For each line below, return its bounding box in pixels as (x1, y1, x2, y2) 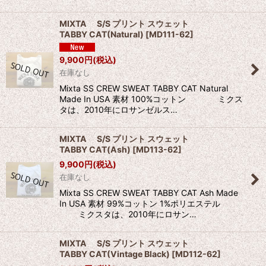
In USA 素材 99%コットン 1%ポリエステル (59, 198, 229, 209)
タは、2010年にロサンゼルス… (59, 104, 178, 115)
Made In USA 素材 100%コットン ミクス (59, 94, 243, 104)
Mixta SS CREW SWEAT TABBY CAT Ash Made (59, 188, 238, 198)
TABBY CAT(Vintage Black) (59, 249, 170, 259)
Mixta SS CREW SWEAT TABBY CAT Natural (59, 83, 228, 94)
